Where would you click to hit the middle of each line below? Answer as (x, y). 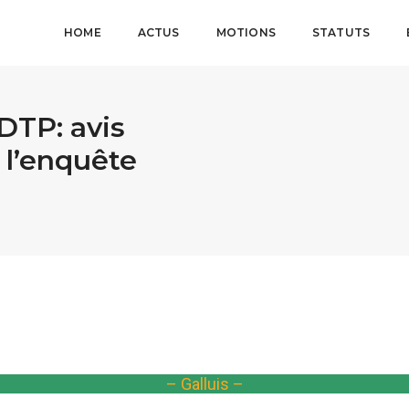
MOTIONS (246, 32)
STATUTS (341, 32)
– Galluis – (204, 384)
